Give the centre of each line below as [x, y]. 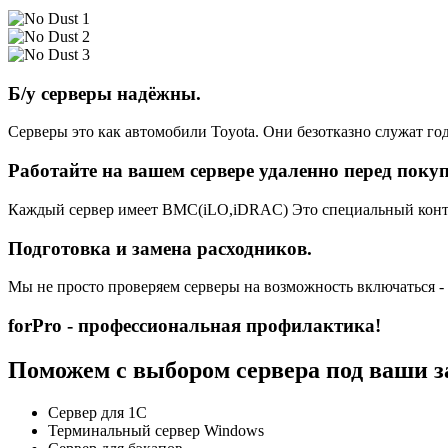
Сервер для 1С [97, 412]
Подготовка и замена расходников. [160, 248]
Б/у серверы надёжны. [104, 93]
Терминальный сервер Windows [156, 430]
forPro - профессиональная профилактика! [194, 326]
